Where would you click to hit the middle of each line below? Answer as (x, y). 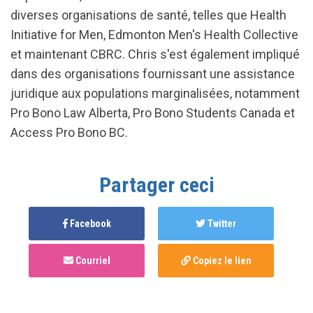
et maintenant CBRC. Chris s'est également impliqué (155, 54)
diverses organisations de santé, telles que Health (148, 15)
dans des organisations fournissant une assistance (153, 74)
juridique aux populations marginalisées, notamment (155, 93)
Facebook (89, 224)
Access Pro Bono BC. (69, 132)
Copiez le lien (221, 261)
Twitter (221, 224)
